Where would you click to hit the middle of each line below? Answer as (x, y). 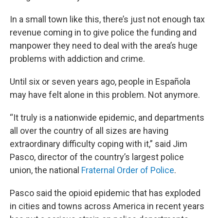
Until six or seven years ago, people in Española (100, 81)
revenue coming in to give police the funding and (103, 32)
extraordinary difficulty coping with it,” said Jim (99, 144)
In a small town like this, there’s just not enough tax (107, 19)
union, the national (45, 170)
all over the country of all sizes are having (89, 130)
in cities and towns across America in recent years (107, 206)
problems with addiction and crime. (77, 58)
